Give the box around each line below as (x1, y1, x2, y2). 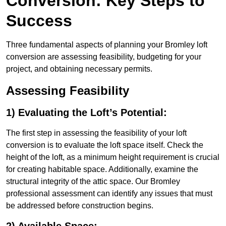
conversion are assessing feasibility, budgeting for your (6, 52, 201, 62)
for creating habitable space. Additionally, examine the (6, 165, 198, 174)
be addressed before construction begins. (6, 201, 153, 210)
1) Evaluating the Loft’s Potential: (6, 107, 167, 119)
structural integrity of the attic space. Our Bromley (6, 177, 180, 186)
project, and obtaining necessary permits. (6, 65, 152, 74)
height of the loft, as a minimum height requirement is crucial (6, 153, 219, 162)
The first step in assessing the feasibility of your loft (6, 129, 187, 138)
